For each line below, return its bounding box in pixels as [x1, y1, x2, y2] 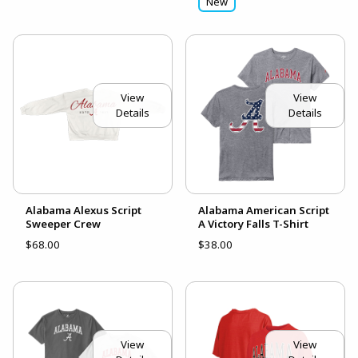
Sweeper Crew [26, 217, 101, 232]
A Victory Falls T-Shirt [198, 217, 308, 232]
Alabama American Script [198, 203, 329, 218]
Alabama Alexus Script [26, 203, 141, 218]
